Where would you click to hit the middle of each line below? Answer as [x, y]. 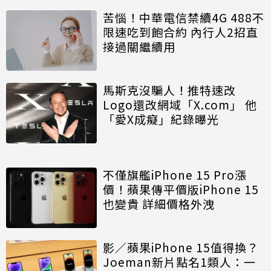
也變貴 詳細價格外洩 [159, 203]
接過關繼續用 [139, 46]
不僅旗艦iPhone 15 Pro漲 [175, 174]
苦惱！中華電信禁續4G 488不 [184, 17]
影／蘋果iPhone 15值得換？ [181, 247]
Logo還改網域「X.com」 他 [180, 104]
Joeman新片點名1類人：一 [179, 261]
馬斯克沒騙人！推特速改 [169, 90]
